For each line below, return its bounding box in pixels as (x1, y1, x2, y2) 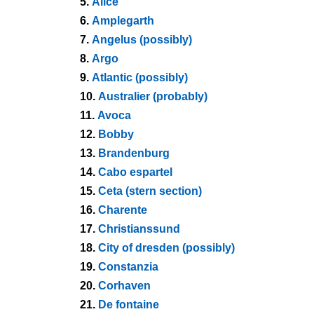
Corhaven (98, 280, 151, 292)
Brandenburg (98, 147, 170, 159)
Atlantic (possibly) (92, 71, 188, 83)
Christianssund (98, 223, 180, 235)
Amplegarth (92, 15, 154, 27)
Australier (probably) (98, 90, 207, 102)
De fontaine (98, 299, 159, 310)
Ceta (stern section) (98, 185, 202, 197)
